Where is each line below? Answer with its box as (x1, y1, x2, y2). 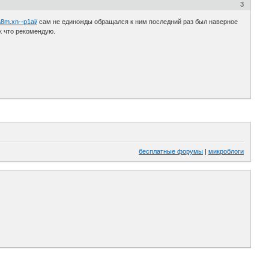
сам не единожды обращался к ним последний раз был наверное (37, 18, 238, 26)
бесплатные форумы (139, 148, 203, 156)
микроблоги (208, 148, 244, 156)
